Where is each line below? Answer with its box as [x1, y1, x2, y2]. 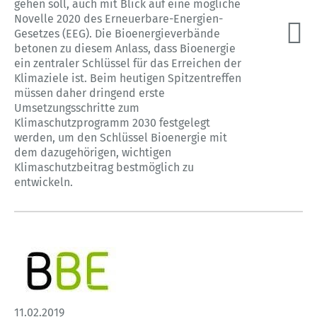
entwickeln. [14, 175, 73, 189]
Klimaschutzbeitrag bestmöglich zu [14, 160, 194, 174]
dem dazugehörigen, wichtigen [14, 145, 171, 159]
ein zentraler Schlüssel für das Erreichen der [14, 56, 241, 70]
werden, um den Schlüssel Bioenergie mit [14, 130, 227, 144]
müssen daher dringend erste [14, 86, 165, 100]
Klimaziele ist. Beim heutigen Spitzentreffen [14, 71, 241, 85]
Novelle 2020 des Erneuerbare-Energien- [14, 11, 223, 25]
